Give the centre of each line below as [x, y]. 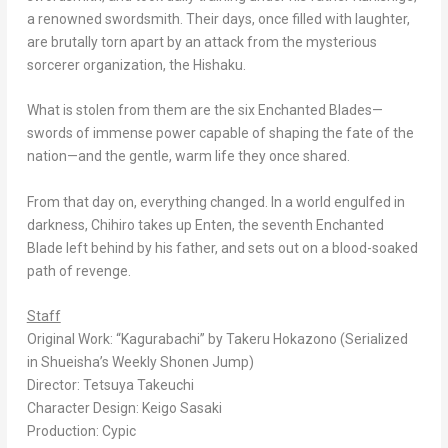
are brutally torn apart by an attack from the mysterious [201, 42]
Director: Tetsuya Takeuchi [110, 385]
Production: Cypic [81, 431]
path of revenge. [78, 270]
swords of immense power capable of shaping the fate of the [220, 133]
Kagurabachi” [162, 339]
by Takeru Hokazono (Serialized [306, 339]
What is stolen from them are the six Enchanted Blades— [204, 110]
